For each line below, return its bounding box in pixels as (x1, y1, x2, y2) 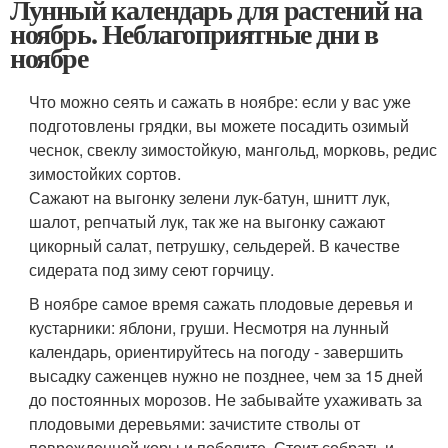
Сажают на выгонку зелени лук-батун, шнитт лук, (29, 185, 391, 209)
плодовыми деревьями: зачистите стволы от (29, 411, 361, 435)
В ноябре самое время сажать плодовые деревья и (29, 291, 414, 315)
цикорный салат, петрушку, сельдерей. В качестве (29, 233, 401, 257)
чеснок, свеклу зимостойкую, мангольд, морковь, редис (29, 137, 438, 161)
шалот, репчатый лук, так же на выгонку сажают (29, 209, 386, 233)
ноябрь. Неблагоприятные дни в (10, 12, 378, 54)
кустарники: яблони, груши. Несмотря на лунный (29, 315, 390, 339)
